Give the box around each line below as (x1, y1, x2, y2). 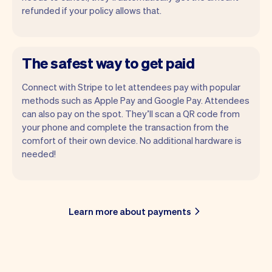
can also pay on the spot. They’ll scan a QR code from (22, 107, 240, 120)
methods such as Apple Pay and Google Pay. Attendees (22, 93, 250, 106)
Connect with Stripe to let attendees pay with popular (22, 80, 240, 93)
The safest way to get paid (22, 53, 195, 72)
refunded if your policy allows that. (22, 4, 161, 16)
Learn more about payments (69, 205, 191, 217)
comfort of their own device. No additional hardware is (22, 134, 242, 146)
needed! (22, 147, 56, 160)
